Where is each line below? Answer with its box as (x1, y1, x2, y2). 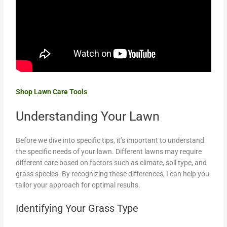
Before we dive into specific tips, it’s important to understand (16, 136, 205, 144)
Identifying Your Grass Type (16, 202, 139, 214)
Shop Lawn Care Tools (16, 87, 88, 96)
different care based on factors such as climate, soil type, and (16, 158, 207, 167)
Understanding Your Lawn (16, 108, 160, 124)
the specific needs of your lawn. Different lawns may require (16, 147, 202, 156)
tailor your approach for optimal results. (16, 180, 141, 189)
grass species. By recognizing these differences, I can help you (16, 169, 210, 178)
